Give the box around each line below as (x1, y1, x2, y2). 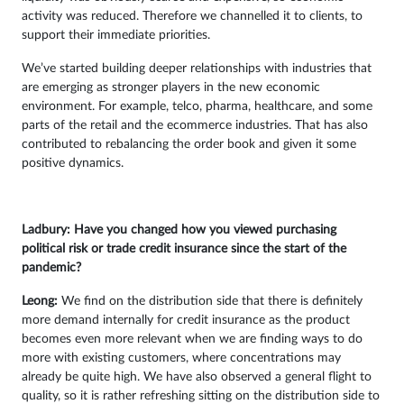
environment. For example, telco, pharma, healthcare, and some (22, 100, 372, 114)
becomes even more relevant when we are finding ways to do (22, 333, 363, 346)
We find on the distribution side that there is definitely (58, 295, 363, 308)
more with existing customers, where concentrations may (22, 352, 341, 365)
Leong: (22, 295, 58, 308)
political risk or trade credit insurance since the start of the (22, 243, 346, 256)
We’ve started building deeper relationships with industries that (22, 62, 372, 76)
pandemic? (22, 262, 81, 275)
